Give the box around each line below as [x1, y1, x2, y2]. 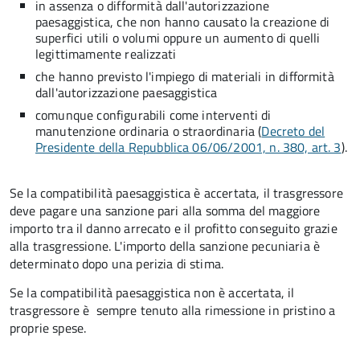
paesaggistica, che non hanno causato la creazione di [35, 12, 330, 31]
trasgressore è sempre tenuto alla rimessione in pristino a [10, 301, 336, 320]
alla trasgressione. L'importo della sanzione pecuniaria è [10, 236, 321, 256]
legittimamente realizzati [35, 44, 177, 63]
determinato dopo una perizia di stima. [10, 254, 224, 273]
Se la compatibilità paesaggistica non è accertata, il [10, 283, 295, 302]
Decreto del [261, 121, 325, 141]
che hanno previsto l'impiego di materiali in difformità [35, 67, 334, 86]
